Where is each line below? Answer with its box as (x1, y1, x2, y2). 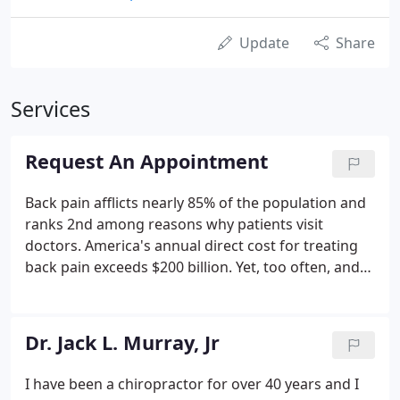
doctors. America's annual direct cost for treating (25, 236, 358, 255)
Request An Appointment (25, 148, 268, 174)
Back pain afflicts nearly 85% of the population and (25, 193, 366, 212)
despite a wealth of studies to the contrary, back (25, 279, 350, 298)
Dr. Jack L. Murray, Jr (25, 329, 220, 355)
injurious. (25, 321, 88, 341)
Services (11, 95, 90, 123)
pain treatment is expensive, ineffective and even (25, 300, 354, 320)
